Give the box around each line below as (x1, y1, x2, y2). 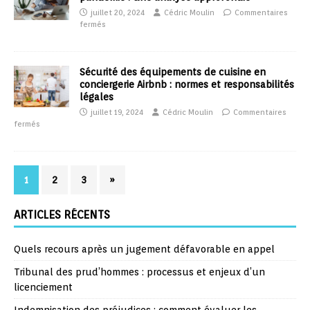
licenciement (14, 282, 73, 293)
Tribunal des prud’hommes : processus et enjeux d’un (14, 266, 265, 278)
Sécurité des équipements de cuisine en (80, 66, 266, 78)
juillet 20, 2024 (91, 8, 145, 18)
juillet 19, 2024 (91, 107, 143, 118)
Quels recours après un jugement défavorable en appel (14, 244, 275, 255)
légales (80, 91, 113, 103)
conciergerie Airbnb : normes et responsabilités (80, 79, 294, 91)
